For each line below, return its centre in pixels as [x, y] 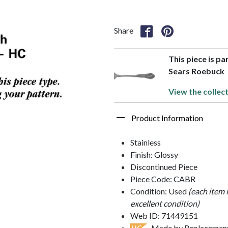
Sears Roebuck [196, 71]
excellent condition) [165, 203]
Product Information [167, 118]
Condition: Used [159, 191]
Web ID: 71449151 [164, 215]
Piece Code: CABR [163, 179]
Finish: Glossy [154, 154]
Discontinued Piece [164, 166]
